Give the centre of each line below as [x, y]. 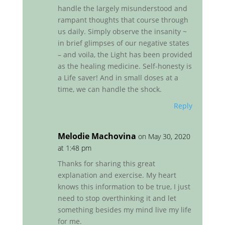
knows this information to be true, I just [124, 187]
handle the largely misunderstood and [122, 9]
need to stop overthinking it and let [117, 198]
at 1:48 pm [74, 148]
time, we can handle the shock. [109, 89]
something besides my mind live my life [124, 210]
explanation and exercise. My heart [117, 175]
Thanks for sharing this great [106, 164]
